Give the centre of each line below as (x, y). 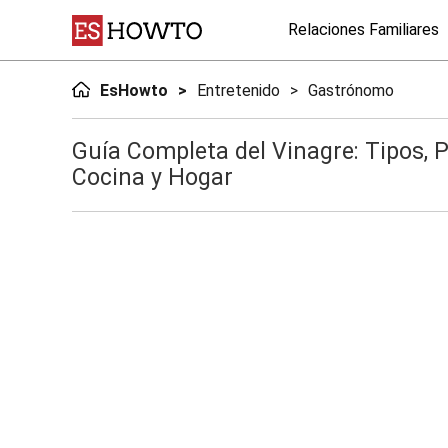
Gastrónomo (350, 90)
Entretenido (238, 90)
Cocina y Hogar (152, 177)
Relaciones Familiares (363, 29)
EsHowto (133, 90)
